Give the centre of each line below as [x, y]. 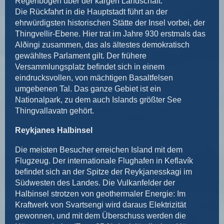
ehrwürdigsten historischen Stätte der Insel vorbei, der [110, 22]
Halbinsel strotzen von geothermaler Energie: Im [100, 193]
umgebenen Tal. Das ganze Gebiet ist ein [88, 88]
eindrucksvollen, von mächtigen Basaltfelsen [94, 77]
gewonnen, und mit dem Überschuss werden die [100, 215]
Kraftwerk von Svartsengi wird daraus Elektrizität [100, 204]
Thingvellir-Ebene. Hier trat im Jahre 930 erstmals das [110, 33]
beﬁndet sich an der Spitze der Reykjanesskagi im [103, 171]
